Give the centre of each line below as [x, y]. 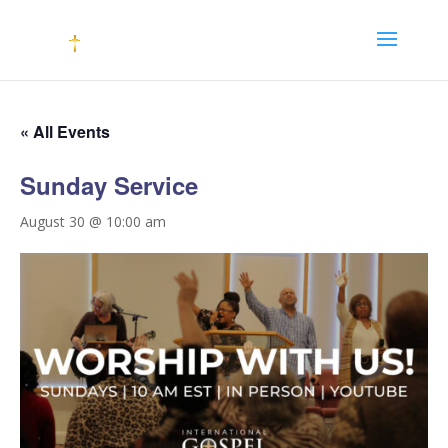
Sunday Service [109, 185]
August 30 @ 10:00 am [93, 221]
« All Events [65, 131]
